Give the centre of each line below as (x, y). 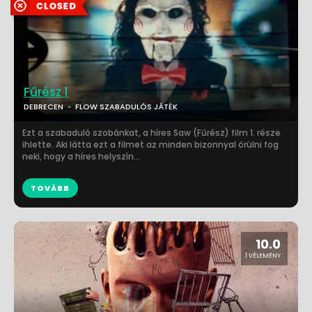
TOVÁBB (50, 188)
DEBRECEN (44, 107)
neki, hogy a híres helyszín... (81, 156)
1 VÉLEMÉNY (263, 256)
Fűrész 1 (46, 92)
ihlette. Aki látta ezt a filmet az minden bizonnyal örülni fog (150, 145)
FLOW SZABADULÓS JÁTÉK (126, 107)
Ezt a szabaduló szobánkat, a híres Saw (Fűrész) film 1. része (151, 133)
